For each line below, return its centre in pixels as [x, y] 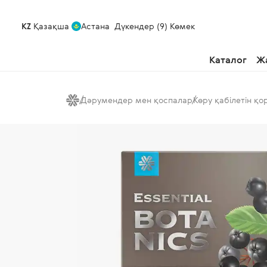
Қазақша [50, 26]
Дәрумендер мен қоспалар [136, 100]
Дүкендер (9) [141, 26]
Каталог [228, 60]
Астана [95, 26]
